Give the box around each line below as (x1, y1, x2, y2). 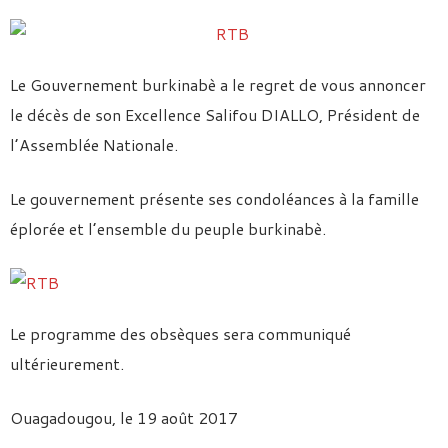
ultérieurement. (10, 352, 124, 375)
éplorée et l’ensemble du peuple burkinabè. (10, 217, 326, 240)
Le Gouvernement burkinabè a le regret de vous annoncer (10, 73, 426, 96)
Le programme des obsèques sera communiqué (10, 322, 351, 345)
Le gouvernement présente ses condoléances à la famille (10, 187, 419, 210)
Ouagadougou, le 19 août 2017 (10, 406, 238, 429)
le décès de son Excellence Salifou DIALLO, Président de (10, 103, 420, 126)
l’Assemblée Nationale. (10, 133, 178, 156)
